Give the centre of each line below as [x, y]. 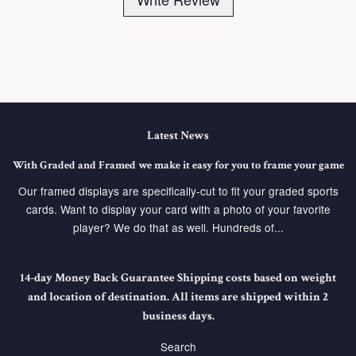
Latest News [178, 136]
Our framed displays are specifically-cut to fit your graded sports [178, 191]
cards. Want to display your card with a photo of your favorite [178, 209]
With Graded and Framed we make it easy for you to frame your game [178, 166]
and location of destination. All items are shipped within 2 [178, 297]
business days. [178, 316]
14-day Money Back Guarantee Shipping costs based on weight [178, 278]
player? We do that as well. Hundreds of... [178, 228]
